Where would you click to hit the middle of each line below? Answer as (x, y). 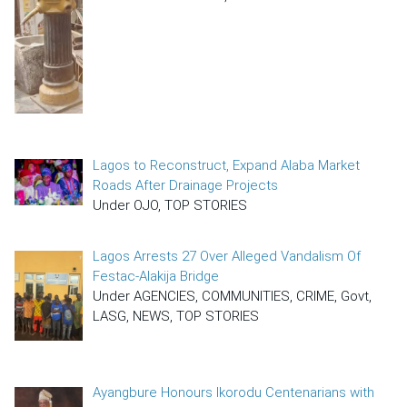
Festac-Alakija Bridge (156, 277)
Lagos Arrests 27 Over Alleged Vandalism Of (227, 257)
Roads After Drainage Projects (186, 185)
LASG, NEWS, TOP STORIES (176, 317)
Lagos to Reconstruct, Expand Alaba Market (227, 165)
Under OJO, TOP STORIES (170, 205)
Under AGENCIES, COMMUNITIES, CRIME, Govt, (233, 297)
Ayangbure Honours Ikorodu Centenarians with (234, 393)
